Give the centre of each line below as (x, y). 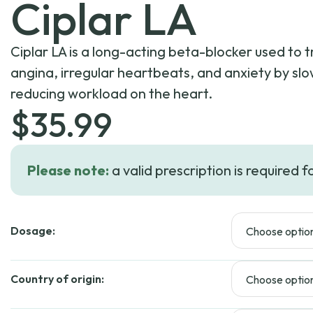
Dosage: (33, 231)
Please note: (68, 170)
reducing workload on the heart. (111, 93)
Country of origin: (57, 279)
